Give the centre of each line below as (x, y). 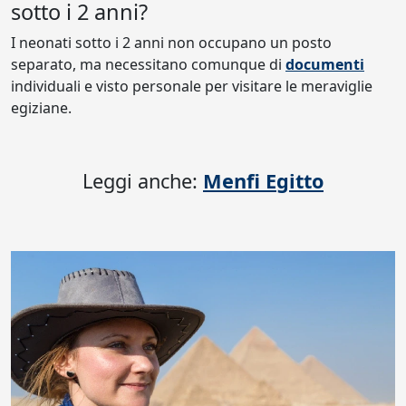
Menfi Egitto (263, 181)
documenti (325, 64)
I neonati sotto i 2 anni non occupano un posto (171, 43)
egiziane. (41, 108)
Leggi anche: (143, 181)
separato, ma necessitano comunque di (148, 64)
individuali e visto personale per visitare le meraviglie (192, 86)
